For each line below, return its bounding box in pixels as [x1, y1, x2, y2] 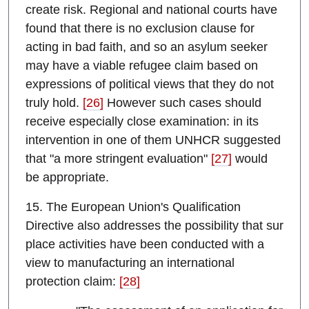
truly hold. [26, 96, 83, 110]
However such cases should [103, 96, 261, 110]
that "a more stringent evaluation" [26, 152, 211, 166]
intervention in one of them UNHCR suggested [26, 133, 281, 148]
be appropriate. [26, 170, 109, 185]
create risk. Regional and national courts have [26, 3, 277, 17]
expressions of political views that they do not [26, 77, 274, 92]
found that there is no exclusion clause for [26, 21, 255, 36]
